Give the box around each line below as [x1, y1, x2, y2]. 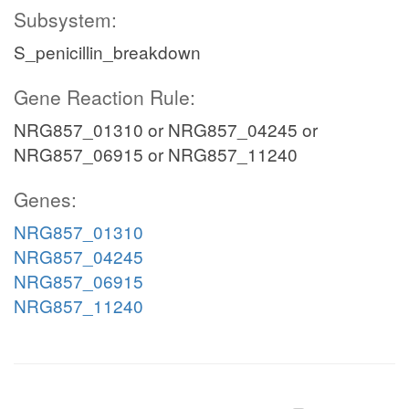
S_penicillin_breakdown [14, 39, 201, 64]
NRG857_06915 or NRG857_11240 [14, 142, 298, 166]
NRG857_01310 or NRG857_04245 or [14, 117, 318, 142]
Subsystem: [14, 5, 117, 33]
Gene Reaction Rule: [14, 83, 195, 110]
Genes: [14, 185, 77, 213]
